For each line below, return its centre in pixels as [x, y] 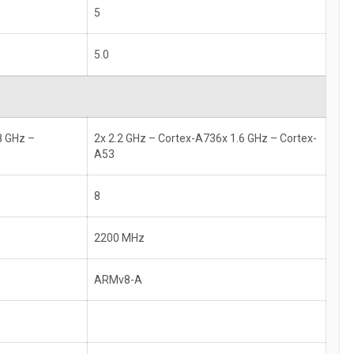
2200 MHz [119, 238]
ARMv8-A [118, 280]
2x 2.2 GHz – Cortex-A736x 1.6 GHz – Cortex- [205, 139]
